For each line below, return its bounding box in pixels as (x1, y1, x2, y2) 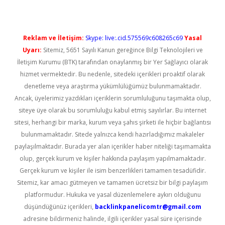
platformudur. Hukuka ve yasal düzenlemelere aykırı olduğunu (24, 190, 201, 199)
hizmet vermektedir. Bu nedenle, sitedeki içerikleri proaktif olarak (20, 70, 205, 78)
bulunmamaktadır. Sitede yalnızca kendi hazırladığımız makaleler (21, 130, 204, 139)
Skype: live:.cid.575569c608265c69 (85, 34, 183, 42)
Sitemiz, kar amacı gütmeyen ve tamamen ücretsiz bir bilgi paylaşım (17, 178, 208, 187)
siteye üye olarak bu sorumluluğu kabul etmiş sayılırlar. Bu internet (19, 106, 206, 115)
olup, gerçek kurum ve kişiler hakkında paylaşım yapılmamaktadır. (19, 154, 206, 163)
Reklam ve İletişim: (23, 34, 84, 42)
